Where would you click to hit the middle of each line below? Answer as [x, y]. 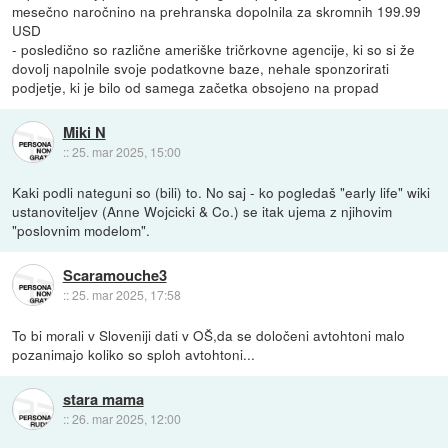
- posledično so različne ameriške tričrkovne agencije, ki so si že [214, 48]
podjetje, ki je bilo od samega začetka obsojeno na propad [196, 86]
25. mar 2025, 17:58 [126, 294]
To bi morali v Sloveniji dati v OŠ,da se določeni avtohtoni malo [209, 334]
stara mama [103, 399]
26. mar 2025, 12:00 [126, 418]
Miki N [84, 131]
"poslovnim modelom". [81, 229]
